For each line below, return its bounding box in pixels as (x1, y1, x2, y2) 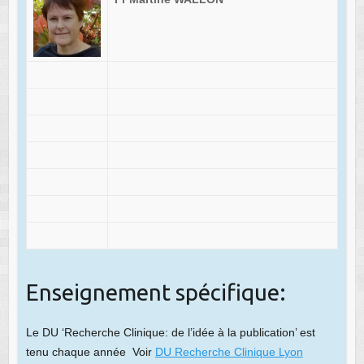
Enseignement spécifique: (25, 279, 286, 305)
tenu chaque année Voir (25, 344, 155, 358)
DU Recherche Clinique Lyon (154, 344, 303, 358)
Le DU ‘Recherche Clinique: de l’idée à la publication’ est (25, 325, 315, 339)
